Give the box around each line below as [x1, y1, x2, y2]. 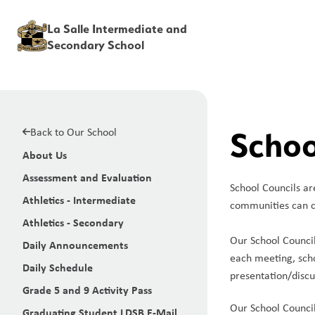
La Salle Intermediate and [47, 21, 188, 36]
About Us [22, 147, 67, 162]
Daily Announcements [22, 237, 128, 252]
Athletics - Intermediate [22, 192, 136, 207]
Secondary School [47, 37, 145, 52]
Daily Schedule [22, 259, 93, 275]
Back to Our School [30, 124, 117, 139]
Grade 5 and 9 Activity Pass [22, 282, 152, 297]
